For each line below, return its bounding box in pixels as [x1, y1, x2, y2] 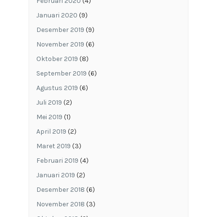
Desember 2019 [36, 25, 84, 34]
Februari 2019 [36, 156, 78, 165]
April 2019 [36, 127, 66, 136]
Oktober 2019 [36, 54, 78, 63]
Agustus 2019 [36, 83, 78, 92]
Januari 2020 [36, 11, 77, 19]
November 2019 [36, 40, 84, 48]
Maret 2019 [36, 141, 71, 150]
